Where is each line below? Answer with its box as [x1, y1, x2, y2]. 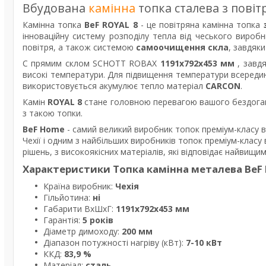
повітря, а [23, 42, 65, 53]
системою [93, 42, 136, 53]
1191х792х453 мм [116, 203, 189, 214]
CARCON [205, 80, 240, 91]
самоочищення [136, 42, 208, 53]
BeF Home [23, 123, 67, 135]
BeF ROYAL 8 [84, 19, 141, 30]
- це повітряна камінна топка [140, 19, 264, 30]
